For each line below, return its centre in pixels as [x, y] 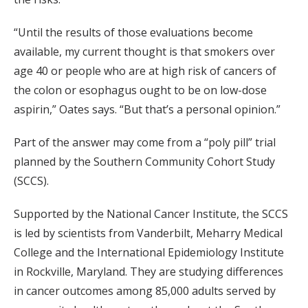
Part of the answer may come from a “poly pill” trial [145, 142]
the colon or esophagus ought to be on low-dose [140, 90]
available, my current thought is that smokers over [144, 51]
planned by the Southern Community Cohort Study [144, 161]
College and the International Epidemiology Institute [149, 252]
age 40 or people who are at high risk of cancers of [145, 70]
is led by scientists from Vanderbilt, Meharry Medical [148, 233]
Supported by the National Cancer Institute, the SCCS [151, 213]
